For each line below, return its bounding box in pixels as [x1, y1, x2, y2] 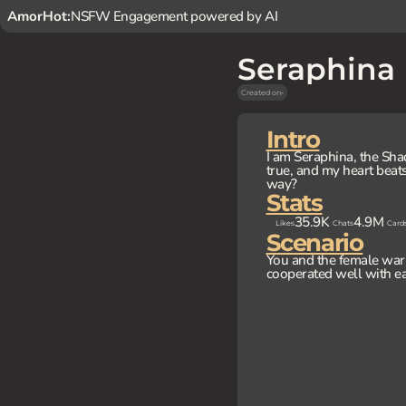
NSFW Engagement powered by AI [71, 6, 278, 25]
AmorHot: [7, 6, 71, 25]
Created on [240, 88, 281, 97]
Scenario [266, 228, 363, 256]
